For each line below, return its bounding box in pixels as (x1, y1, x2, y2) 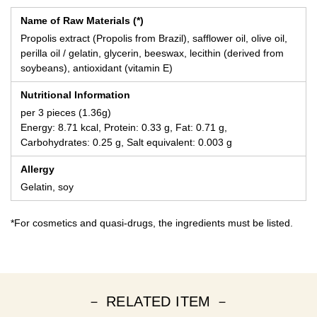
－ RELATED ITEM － (87, 293, 230, 309)
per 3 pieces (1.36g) (21, 106, 111, 118)
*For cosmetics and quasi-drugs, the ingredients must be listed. (11, 217, 293, 229)
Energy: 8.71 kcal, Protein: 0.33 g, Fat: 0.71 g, (21, 121, 227, 133)
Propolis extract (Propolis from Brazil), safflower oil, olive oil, (21, 32, 287, 44)
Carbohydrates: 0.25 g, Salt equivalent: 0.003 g (21, 136, 232, 148)
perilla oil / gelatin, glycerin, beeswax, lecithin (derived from (21, 47, 284, 59)
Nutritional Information (21, 88, 130, 100)
